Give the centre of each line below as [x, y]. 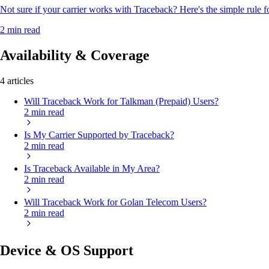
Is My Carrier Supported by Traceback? [99, 135]
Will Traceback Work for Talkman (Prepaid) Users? [121, 101]
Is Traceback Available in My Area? [92, 168]
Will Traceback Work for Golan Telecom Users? [115, 202]
